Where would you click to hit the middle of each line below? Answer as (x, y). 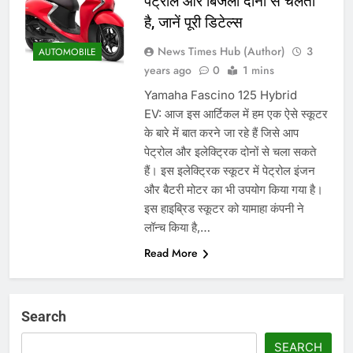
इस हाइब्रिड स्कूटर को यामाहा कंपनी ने (224, 208)
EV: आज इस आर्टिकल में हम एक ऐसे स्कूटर (236, 113)
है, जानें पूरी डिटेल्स (193, 22)
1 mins (258, 70)
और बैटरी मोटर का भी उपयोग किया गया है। (233, 189)
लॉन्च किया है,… (177, 227)
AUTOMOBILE (67, 52)
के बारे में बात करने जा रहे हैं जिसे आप (221, 132)
